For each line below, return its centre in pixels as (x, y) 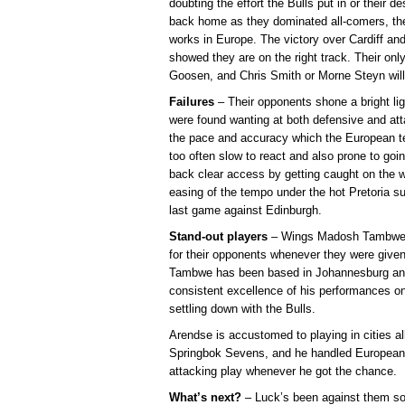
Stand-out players (218, 237)
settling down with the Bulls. (242, 309)
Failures (192, 102)
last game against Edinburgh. (245, 211)
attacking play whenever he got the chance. (283, 372)
